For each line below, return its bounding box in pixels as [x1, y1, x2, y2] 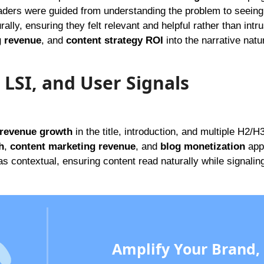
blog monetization [160, 140, 245, 152]
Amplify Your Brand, [122, 238, 260, 259]
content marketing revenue [9, 140, 136, 152]
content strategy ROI [65, 34, 163, 46]
